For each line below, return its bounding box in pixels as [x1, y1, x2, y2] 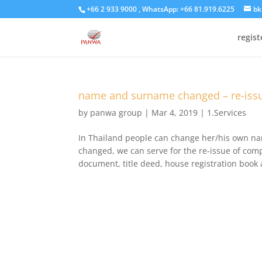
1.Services [207, 107, 247, 118]
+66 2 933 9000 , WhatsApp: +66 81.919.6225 [87, 4, 235, 14]
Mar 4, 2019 [151, 107, 198, 118]
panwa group [90, 107, 143, 118]
